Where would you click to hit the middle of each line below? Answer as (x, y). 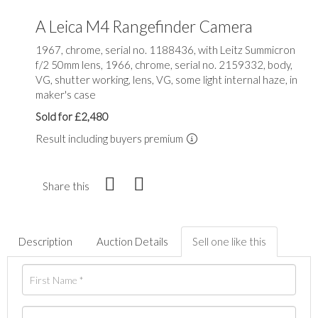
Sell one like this (229, 242)
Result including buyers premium (110, 139)
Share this (66, 186)
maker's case (66, 95)
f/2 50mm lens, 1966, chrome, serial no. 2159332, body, (164, 65)
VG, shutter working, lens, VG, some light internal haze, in (166, 80)
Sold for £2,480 (72, 117)
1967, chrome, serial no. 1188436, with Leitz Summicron (165, 50)
